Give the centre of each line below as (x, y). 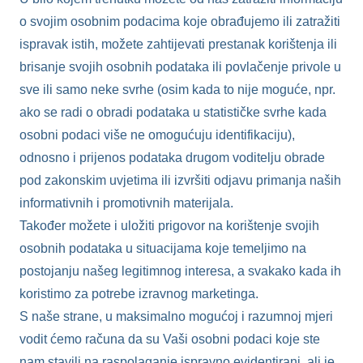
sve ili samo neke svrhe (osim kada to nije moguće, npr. (177, 89)
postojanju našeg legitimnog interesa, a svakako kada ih (180, 271)
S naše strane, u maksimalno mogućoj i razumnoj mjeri (176, 316)
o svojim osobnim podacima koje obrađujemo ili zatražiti (180, 21)
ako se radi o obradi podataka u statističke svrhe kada (173, 112)
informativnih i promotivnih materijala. (126, 203)
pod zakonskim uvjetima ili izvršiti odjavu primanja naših (180, 180)
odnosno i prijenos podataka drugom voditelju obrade (172, 157)
